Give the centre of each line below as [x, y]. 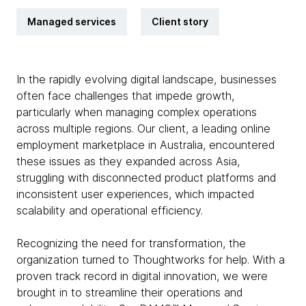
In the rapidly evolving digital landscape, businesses [147, 79]
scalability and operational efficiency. [110, 210]
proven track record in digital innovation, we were [142, 276]
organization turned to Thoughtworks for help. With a [151, 260]
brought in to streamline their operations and [129, 292]
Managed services [72, 22]
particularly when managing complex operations [137, 112]
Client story [180, 22]
